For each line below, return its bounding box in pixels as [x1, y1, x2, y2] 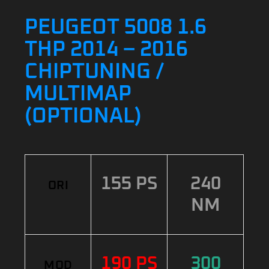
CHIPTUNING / [25, 61, 165, 82]
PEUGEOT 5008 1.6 [25, 17, 207, 38]
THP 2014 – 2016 [25, 39, 189, 60]
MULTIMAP [25, 83, 132, 104]
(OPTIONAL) [25, 106, 142, 127]
